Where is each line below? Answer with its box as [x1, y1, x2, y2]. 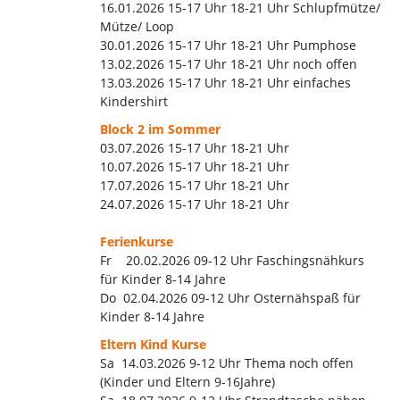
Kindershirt [100, 92, 168, 110]
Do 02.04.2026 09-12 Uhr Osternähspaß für [100, 288, 361, 306]
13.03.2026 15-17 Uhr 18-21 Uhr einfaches [100, 73, 351, 91]
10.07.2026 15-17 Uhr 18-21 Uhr [100, 157, 293, 175]
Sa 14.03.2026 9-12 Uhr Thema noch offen [100, 354, 354, 371]
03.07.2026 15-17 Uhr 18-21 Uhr [100, 138, 293, 156]
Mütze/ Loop [100, 17, 174, 35]
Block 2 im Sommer [100, 120, 221, 137]
